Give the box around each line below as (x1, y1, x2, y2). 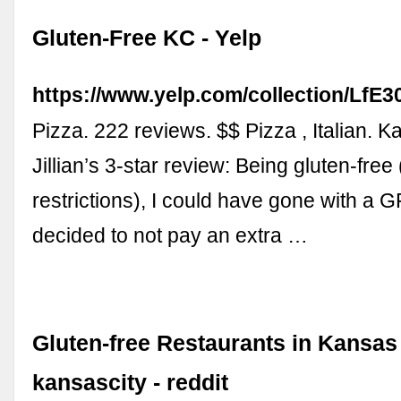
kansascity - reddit (32, 371, 229, 396)
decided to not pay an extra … (32, 224, 309, 248)
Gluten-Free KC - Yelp (32, 26, 262, 51)
